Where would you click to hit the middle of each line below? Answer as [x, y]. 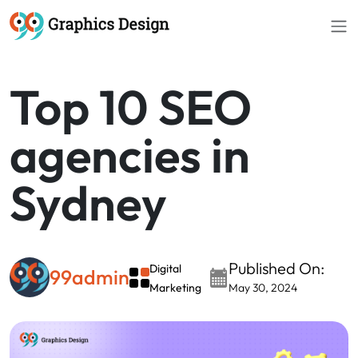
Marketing [175, 288]
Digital [165, 268]
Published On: [277, 268]
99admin [89, 277]
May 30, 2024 [263, 288]
